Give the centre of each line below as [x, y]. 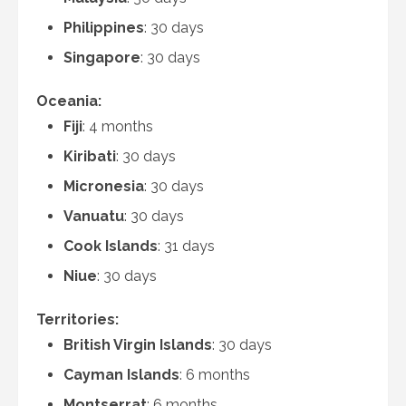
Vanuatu [94, 216]
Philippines [104, 28]
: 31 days [186, 246]
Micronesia [104, 186]
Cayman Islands [121, 375]
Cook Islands [111, 246]
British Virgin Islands [138, 345]
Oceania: [69, 101]
